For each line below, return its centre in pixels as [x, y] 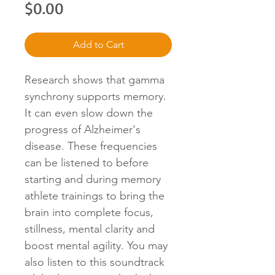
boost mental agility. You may [96, 246]
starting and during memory [93, 179]
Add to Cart [98, 45]
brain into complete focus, [89, 212]
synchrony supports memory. [95, 96]
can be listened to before [87, 163]
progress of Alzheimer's [83, 130]
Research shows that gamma [95, 80]
